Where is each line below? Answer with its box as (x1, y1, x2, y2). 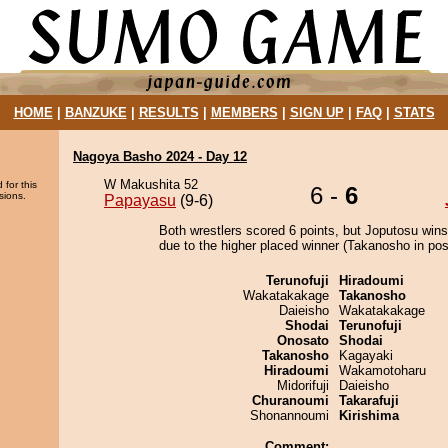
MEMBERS (210, 105, 278, 120)
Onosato (277, 333, 329, 348)
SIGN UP (289, 105, 344, 120)
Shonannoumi (250, 408, 329, 423)
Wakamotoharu (339, 363, 426, 378)
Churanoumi (252, 393, 329, 408)
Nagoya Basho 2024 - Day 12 (73, 149, 247, 164)
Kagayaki (339, 348, 393, 363)
